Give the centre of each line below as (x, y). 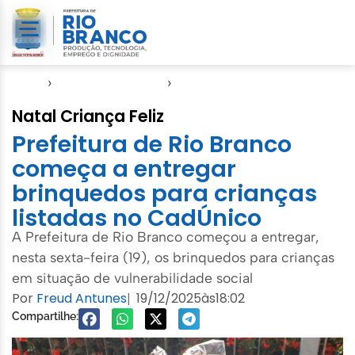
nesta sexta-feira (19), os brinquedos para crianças (173, 257)
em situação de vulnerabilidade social (132, 277)
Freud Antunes (82, 298)
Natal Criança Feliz (88, 116)
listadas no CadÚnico (137, 218)
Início (28, 82)
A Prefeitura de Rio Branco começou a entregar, (166, 236)
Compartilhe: (45, 316)
